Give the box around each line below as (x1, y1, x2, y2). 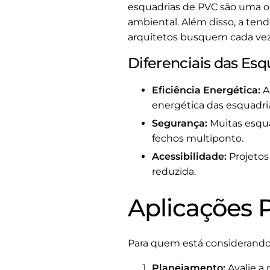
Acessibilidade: (152, 150, 227, 162)
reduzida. (152, 165, 196, 177)
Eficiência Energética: (152, 84, 260, 96)
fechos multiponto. (152, 133, 243, 145)
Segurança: (152, 118, 207, 130)
